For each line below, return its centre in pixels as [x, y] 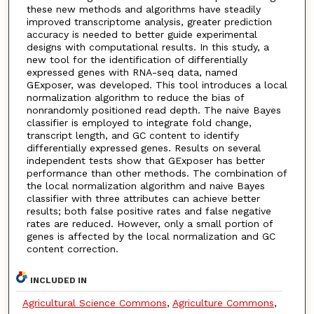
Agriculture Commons [223, 302]
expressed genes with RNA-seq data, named [132, 73]
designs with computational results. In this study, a [148, 47]
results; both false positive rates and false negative [149, 211]
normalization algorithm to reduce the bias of [135, 98]
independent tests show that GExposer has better [145, 161]
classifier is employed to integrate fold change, [139, 123]
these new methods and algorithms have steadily [143, 9]
